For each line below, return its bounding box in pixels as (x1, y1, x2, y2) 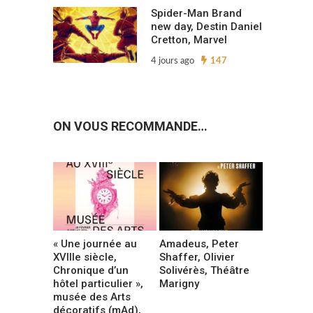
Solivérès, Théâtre (159, 263, 250, 277)
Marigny (159, 277, 200, 290)
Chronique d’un (53, 263, 129, 277)
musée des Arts (53, 290, 131, 303)
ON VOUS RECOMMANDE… (53, 119, 208, 134)
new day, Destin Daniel (151, 20, 262, 34)
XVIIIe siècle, (53, 250, 117, 263)
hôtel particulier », (53, 277, 143, 290)
